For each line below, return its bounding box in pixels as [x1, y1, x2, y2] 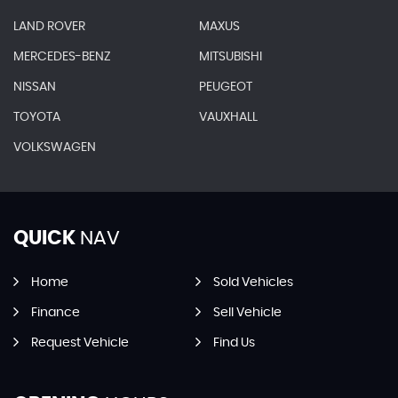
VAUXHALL [198, 111, 258, 124]
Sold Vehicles [212, 276, 293, 290]
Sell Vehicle [212, 306, 282, 320]
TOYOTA [13, 111, 60, 124]
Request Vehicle [31, 337, 129, 350]
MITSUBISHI [198, 51, 262, 64]
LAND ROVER [13, 20, 85, 34]
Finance [31, 306, 80, 320]
